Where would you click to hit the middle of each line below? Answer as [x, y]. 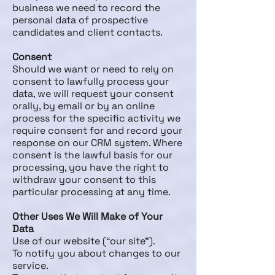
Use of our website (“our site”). [84, 241]
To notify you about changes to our [96, 253]
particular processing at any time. [91, 192]
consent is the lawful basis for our [92, 155]
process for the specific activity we [96, 118]
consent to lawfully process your [91, 81]
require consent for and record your [97, 130]
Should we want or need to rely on [93, 69]
